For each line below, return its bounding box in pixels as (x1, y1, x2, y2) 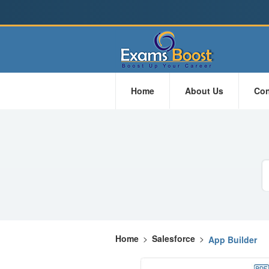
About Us (185, 85, 223, 97)
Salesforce (152, 232, 195, 244)
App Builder (208, 233, 257, 246)
